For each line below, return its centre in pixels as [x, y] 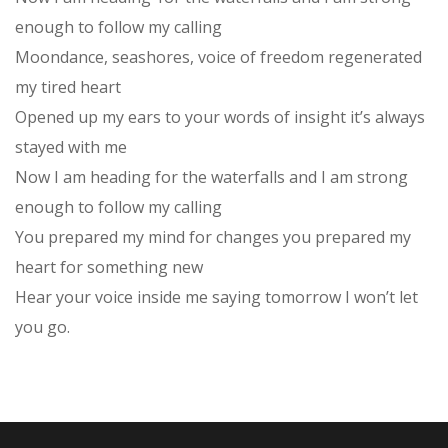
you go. [42, 327]
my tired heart [68, 87]
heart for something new [109, 267]
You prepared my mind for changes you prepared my [213, 237]
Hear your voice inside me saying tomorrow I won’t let [216, 297]
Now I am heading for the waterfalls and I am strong [211, 177]
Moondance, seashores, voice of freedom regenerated [218, 57]
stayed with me [71, 147]
